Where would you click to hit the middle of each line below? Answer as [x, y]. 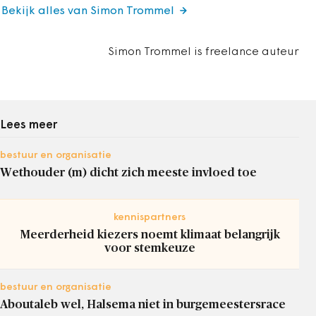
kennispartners [150, 218]
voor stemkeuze [150, 248]
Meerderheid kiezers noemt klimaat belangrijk [150, 235]
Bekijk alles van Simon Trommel [88, 11]
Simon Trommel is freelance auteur [203, 52]
